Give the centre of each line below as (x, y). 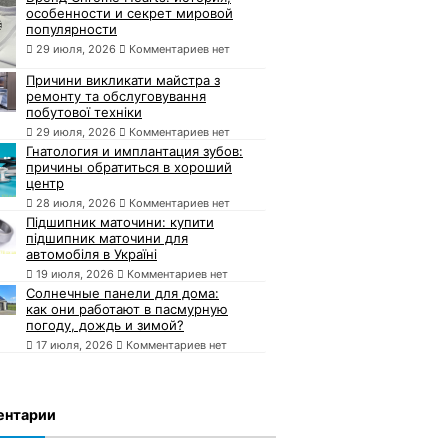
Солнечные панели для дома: (122, 293)
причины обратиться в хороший (129, 167)
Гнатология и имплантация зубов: (134, 151)
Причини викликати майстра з (123, 80)
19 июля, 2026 (75, 274)
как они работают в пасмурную (127, 309)
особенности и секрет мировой (129, 12)
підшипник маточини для (107, 238)
